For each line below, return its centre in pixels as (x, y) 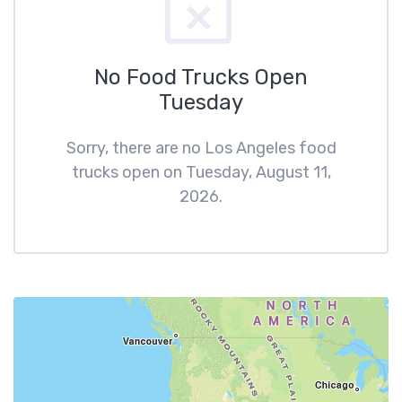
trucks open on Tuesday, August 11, (201, 172)
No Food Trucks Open (201, 77)
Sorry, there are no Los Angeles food (201, 148)
